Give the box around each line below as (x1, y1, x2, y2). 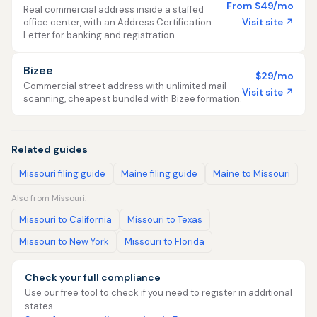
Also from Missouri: (11, 192, 86, 204)
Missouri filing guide (19, 168, 105, 180)
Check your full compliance (25, 271, 161, 284)
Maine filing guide (121, 168, 197, 180)
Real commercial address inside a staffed (23, 4, 204, 16)
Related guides (11, 143, 88, 156)
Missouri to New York (19, 236, 109, 248)
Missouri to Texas (127, 214, 202, 226)
